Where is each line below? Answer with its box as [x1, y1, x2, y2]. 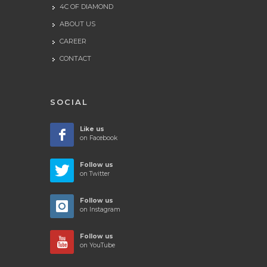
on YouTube [80, 241, 115, 250]
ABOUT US [60, 20, 95, 29]
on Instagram [80, 206, 120, 214]
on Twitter [80, 170, 110, 178]
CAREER [60, 37, 86, 46]
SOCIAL [50, 97, 88, 107]
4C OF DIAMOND [60, 2, 113, 11]
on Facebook [80, 134, 117, 142]
